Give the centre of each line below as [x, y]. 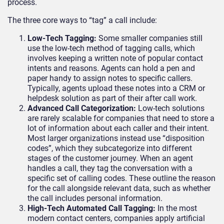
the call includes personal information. [95, 198]
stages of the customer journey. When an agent [110, 158]
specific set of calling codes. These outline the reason [121, 178]
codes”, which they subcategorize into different [110, 148]
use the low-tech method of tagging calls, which [111, 48]
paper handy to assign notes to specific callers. [110, 78]
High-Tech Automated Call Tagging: [92, 208]
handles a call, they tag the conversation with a [110, 168]
